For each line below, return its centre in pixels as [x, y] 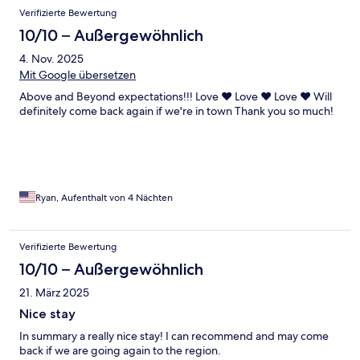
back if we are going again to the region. [120, 351]
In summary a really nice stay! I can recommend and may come [174, 336]
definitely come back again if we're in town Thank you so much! [176, 111]
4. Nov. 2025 [51, 59]
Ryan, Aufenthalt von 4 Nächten [104, 198]
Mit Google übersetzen [78, 75]
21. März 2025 [54, 293]
